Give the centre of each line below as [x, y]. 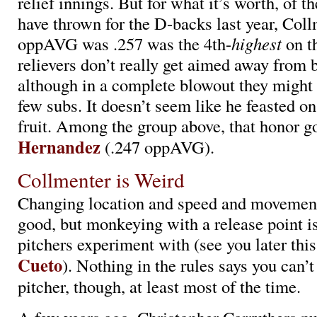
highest [257, 44]
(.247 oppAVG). [157, 147]
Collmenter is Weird [101, 180]
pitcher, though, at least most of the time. [159, 286]
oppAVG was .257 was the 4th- [125, 44]
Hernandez [59, 147]
